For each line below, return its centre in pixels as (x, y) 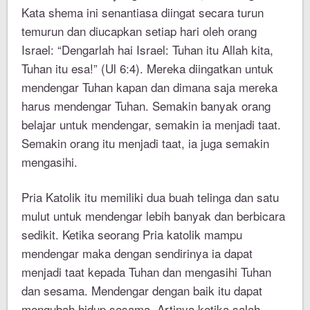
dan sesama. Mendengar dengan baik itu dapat (142, 291)
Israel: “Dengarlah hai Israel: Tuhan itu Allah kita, (148, 50)
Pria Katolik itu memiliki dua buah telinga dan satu (151, 197)
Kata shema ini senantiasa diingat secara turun (143, 12)
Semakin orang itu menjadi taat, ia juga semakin (146, 143)
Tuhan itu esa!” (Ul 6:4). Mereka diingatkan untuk (148, 69)
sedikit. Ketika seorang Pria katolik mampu (132, 235)
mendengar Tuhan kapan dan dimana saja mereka (150, 87)
